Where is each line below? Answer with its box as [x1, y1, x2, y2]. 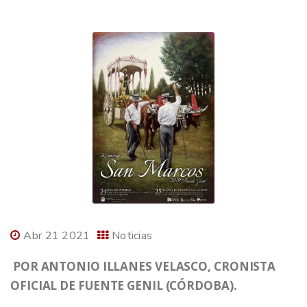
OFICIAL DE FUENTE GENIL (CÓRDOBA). [10, 278, 245, 294]
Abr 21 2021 [23, 228, 90, 244]
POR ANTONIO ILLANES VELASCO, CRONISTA [10, 258, 276, 275]
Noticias [111, 228, 153, 244]
